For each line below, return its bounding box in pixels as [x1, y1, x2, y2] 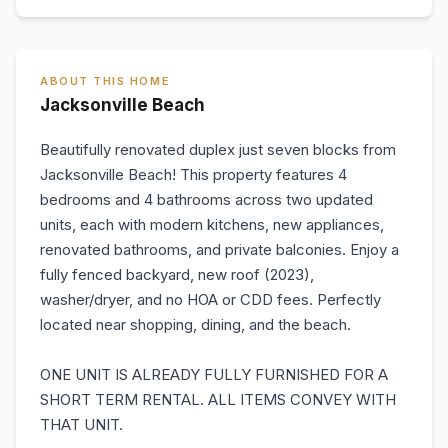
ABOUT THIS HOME [40, 74, 171, 88]
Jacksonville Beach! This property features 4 [40, 165, 347, 184]
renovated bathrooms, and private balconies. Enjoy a [40, 240, 399, 259]
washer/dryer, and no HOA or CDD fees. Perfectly [40, 290, 381, 309]
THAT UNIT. [40, 415, 123, 434]
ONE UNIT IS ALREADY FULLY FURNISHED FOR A [40, 365, 388, 384]
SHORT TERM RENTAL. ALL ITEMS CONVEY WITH [40, 390, 396, 409]
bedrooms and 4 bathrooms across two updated [40, 190, 373, 209]
